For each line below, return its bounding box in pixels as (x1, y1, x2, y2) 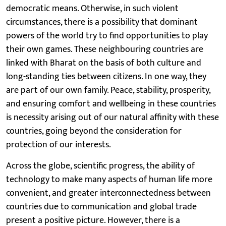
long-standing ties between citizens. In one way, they (6, 69, 206, 84)
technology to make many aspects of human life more (6, 172, 212, 187)
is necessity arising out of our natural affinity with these (6, 109, 219, 125)
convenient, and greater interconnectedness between (6, 185, 211, 201)
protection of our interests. (6, 137, 111, 152)
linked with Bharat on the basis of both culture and (6, 55, 201, 71)
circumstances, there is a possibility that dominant (6, 14, 198, 30)
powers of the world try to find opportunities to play (6, 28, 208, 43)
